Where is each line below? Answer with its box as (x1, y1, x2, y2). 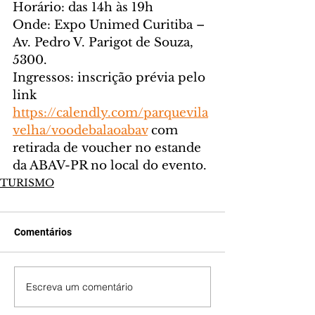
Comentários (14, 226, 72, 238)
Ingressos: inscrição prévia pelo (13, 70, 209, 86)
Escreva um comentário (26, 280, 133, 293)
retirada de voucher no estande (13, 141, 205, 156)
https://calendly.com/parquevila (13, 105, 208, 121)
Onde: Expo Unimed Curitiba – (13, 18, 208, 33)
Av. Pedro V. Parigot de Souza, (13, 35, 197, 51)
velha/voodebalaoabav (13, 123, 148, 139)
